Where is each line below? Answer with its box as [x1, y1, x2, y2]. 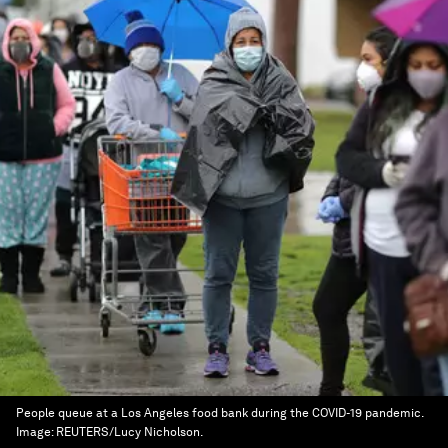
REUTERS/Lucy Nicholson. [56, 425, 203, 439]
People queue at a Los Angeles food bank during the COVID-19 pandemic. [16, 406, 423, 420]
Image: [16, 425, 56, 439]
